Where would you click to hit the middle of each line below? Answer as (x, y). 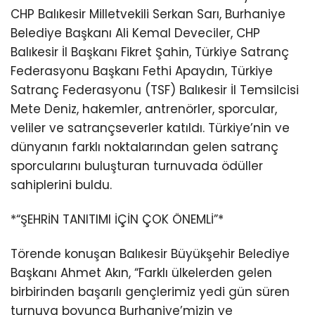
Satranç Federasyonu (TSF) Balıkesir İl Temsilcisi (155, 90)
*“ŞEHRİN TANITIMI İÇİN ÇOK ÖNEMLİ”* (117, 219)
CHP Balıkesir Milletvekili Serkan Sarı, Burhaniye (148, 14)
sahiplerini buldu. (61, 185)
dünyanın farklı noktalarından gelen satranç (144, 147)
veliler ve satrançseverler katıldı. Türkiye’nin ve (150, 128)
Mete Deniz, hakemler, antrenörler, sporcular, (144, 109)
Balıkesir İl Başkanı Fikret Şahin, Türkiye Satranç (150, 52)
